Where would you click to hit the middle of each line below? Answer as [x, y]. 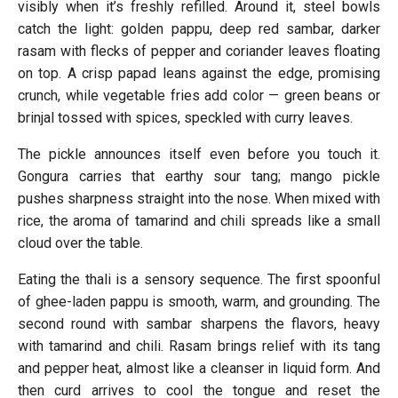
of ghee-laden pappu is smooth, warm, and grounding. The [199, 301]
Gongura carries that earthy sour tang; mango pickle [199, 176]
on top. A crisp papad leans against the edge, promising [199, 73]
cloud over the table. [80, 243]
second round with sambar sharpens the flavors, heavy [199, 323]
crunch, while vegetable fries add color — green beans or [199, 95]
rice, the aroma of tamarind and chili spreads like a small [199, 220]
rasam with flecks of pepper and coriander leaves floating [199, 51]
